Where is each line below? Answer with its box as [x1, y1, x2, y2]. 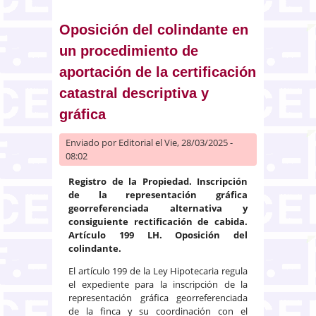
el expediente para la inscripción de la [68, 277, 248, 291]
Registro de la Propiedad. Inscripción [68, 174, 248, 188]
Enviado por [66, 135, 119, 149]
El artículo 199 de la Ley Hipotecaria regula [68, 264, 248, 277]
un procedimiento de [59, 42, 198, 59]
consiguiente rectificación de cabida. [68, 214, 248, 228]
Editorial [119, 135, 153, 149]
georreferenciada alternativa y [68, 201, 248, 214]
